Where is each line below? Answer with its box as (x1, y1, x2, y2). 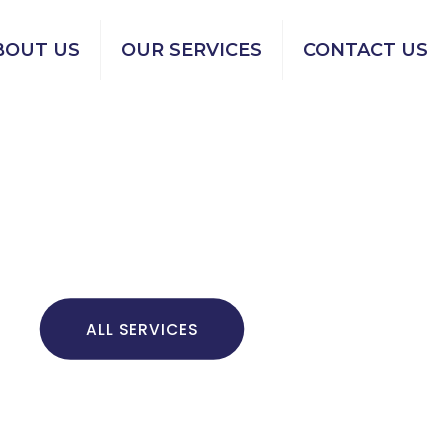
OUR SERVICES (121, 38, 262, 61)
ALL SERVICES (85, 318, 199, 340)
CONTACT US (303, 38, 428, 61)
